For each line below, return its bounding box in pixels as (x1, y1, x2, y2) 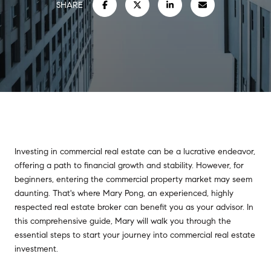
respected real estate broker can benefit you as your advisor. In (15, 202, 253, 212)
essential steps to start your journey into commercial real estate (15, 230, 255, 240)
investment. (15, 244, 58, 254)
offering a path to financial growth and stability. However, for (15, 160, 244, 171)
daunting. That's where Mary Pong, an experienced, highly (15, 188, 233, 198)
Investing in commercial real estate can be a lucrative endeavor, (15, 146, 255, 157)
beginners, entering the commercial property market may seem (15, 174, 252, 184)
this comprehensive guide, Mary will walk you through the (15, 216, 231, 226)
